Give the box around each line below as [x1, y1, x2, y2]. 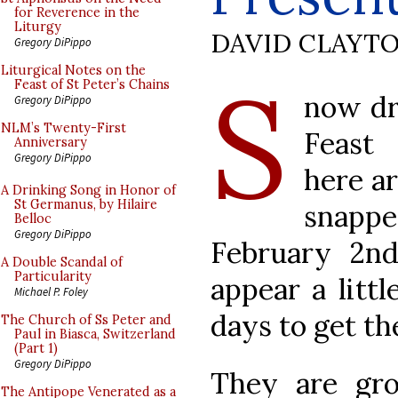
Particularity [14, 268, 92, 284]
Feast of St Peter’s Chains [14, 76, 170, 92]
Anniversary [14, 134, 87, 150]
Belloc [14, 211, 52, 227]
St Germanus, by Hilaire [14, 196, 157, 212]
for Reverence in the [14, 4, 139, 20]
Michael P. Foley [14, 284, 88, 298]
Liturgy [14, 19, 61, 35]
